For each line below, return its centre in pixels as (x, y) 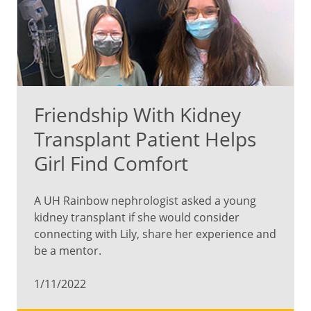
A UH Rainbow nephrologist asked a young (145, 200)
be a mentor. (68, 250)
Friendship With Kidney (137, 114)
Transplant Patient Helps (145, 138)
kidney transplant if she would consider (137, 217)
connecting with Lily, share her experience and (155, 234)
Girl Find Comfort (111, 163)
